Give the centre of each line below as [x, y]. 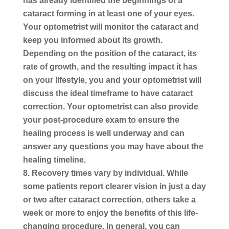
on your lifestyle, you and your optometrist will [112, 80]
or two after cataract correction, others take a [109, 199]
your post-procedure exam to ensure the [101, 120]
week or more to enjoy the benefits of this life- [110, 213]
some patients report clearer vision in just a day [114, 186]
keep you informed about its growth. [93, 40]
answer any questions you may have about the [113, 146]
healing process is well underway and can [104, 133]
